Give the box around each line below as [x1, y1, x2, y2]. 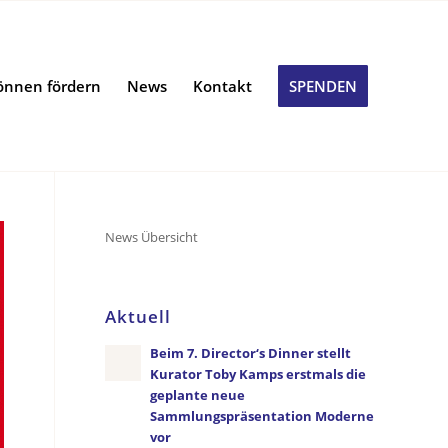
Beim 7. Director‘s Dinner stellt [150, 344, 352, 362]
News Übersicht [105, 228, 199, 246]
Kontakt [193, 76, 252, 96]
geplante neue [150, 386, 246, 404]
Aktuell [105, 305, 172, 328]
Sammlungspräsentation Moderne [150, 407, 375, 425]
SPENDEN [289, 76, 357, 96]
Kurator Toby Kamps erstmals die [150, 365, 367, 383]
